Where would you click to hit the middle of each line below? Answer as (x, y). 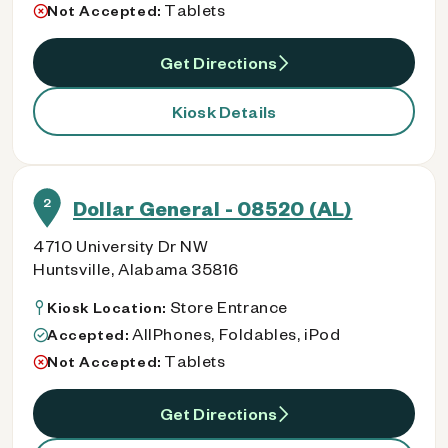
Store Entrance (229, 306)
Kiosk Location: (108, 307)
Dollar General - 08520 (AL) (213, 208)
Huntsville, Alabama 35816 (136, 268)
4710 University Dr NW (121, 245)
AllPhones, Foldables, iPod (236, 333)
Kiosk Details (224, 111)
